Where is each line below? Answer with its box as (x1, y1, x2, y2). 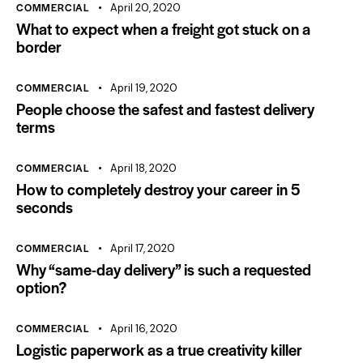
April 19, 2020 (109, 80, 177, 95)
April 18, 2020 (109, 160, 177, 175)
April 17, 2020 (109, 241, 175, 255)
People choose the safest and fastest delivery (16, 97, 314, 120)
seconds (16, 195, 73, 218)
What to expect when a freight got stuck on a (16, 17, 310, 40)
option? (16, 275, 66, 298)
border (16, 35, 62, 58)
